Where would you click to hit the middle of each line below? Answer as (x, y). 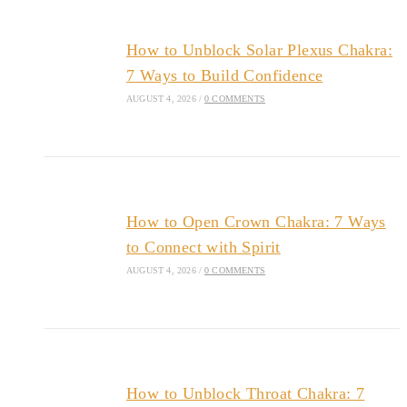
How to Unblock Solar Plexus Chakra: (259, 50)
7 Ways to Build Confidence (224, 75)
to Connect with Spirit (203, 247)
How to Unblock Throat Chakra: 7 (245, 393)
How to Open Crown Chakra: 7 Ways (256, 221)
